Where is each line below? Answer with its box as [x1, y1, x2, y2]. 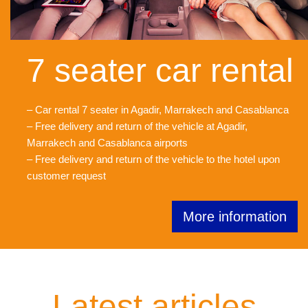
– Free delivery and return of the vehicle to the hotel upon [27, 153, 280, 165]
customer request [27, 169, 106, 181]
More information [183, 208, 287, 224]
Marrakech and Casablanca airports [27, 136, 188, 148]
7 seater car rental [27, 52, 294, 89]
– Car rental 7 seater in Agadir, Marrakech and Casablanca [27, 103, 289, 115]
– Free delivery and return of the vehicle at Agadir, [27, 120, 247, 132]
